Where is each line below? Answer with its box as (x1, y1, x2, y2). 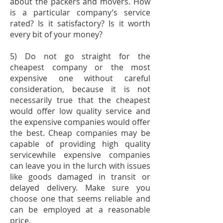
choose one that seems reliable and (10, 193, 150, 204)
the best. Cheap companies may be (10, 127, 150, 138)
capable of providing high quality (10, 138, 150, 149)
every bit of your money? (10, 29, 103, 40)
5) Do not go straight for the (10, 51, 150, 62)
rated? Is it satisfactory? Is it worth (10, 18, 150, 29)
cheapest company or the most (10, 62, 150, 73)
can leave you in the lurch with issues (10, 160, 150, 171)
